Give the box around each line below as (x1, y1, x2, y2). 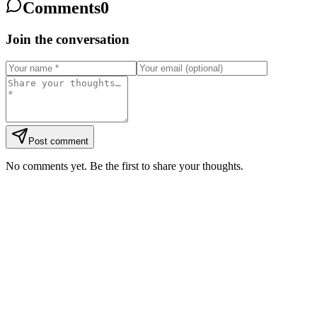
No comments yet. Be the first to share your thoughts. (6, 160, 243, 172)
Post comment (28, 136, 88, 146)
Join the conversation (6, 32, 129, 47)
